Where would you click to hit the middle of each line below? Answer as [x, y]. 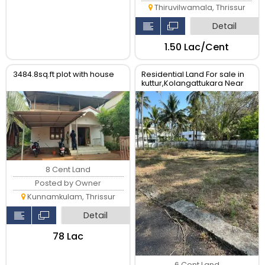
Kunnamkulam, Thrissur [70, 197]
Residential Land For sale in [193, 74]
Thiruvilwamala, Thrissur [199, 7]
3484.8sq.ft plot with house [63, 74]
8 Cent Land [68, 170]
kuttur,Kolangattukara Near [193, 83]
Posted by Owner [68, 183]
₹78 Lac [68, 237]
